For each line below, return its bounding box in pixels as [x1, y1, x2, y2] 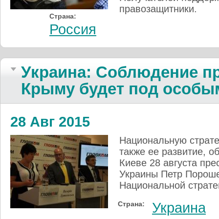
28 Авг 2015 [10, 114, 90, 130]
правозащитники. [119, 3, 197, 14]
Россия [49, 22, 96, 37]
